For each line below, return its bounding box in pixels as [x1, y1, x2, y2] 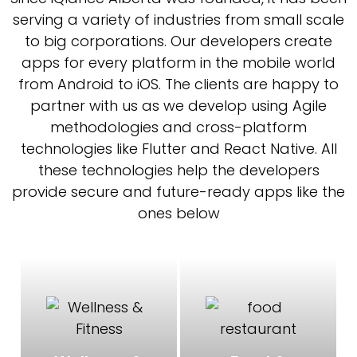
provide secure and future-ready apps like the [12, 182, 345, 202]
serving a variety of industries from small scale [13, 10, 344, 30]
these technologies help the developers [37, 160, 320, 181]
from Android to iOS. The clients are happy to [18, 74, 339, 95]
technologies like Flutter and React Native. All [20, 139, 337, 159]
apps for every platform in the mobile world [22, 53, 335, 73]
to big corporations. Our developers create [25, 31, 332, 52]
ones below [137, 203, 220, 224]
